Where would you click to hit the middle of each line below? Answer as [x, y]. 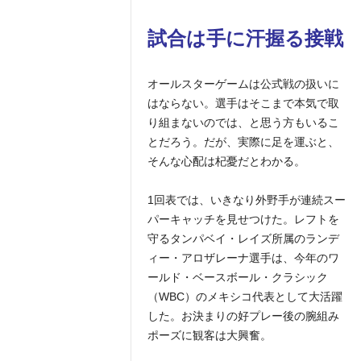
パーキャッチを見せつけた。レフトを [243, 219]
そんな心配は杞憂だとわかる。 [226, 161]
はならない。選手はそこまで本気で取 [243, 103]
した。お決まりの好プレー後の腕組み [243, 316]
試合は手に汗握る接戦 [245, 38]
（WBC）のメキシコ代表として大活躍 [245, 297]
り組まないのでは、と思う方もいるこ [243, 122]
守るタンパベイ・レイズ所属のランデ [243, 239]
